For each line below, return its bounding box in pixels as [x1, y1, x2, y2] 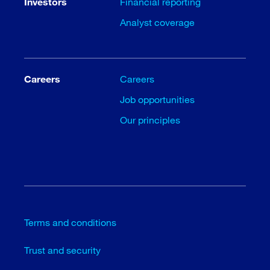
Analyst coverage [120, 16, 195, 28]
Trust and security [24, 244, 101, 256]
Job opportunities [120, 93, 195, 105]
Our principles [120, 114, 181, 126]
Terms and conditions [24, 216, 116, 228]
